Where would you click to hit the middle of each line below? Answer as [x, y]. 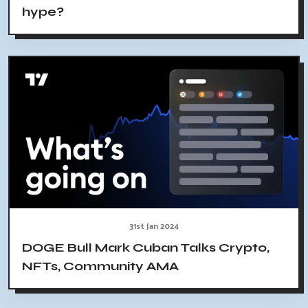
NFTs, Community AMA [100, 266]
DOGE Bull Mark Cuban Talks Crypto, [146, 248]
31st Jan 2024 [154, 227]
